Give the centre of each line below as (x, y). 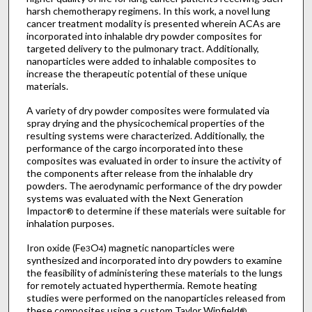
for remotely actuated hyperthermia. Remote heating (141, 285)
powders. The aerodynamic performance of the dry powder (154, 186)
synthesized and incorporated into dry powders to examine (154, 260)
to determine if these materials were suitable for (179, 211)
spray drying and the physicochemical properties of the (145, 123)
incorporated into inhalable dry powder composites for (144, 36)
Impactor (46, 211)
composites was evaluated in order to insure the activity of (154, 161)
